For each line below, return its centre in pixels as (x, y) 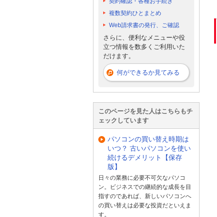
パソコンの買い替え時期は (148, 139)
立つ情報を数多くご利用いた (144, 46)
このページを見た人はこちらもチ (146, 111)
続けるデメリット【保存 (145, 157)
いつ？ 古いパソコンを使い (149, 148)
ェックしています (124, 121)
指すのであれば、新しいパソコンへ (145, 196)
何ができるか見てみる (148, 73)
